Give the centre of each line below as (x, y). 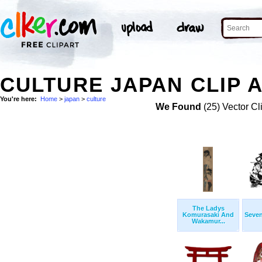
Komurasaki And (208, 215)
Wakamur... (208, 221)
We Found (178, 107)
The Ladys (208, 208)
